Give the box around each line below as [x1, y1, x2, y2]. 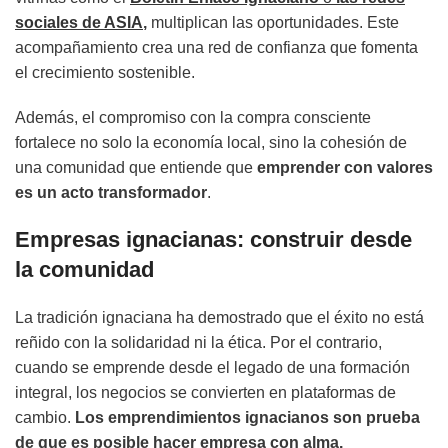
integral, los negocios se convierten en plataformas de [15, 384, 396, 402]
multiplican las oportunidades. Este [151, 14, 399, 32]
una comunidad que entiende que [15, 159, 257, 177]
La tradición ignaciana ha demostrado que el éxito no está [15, 309, 424, 327]
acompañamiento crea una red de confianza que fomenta [15, 39, 418, 57]
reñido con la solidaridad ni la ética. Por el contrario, [15, 334, 382, 352]
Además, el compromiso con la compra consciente [15, 109, 371, 127]
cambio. [15, 409, 75, 427]
